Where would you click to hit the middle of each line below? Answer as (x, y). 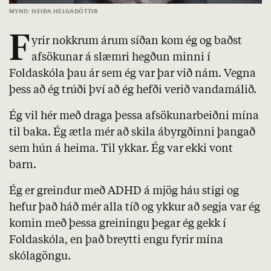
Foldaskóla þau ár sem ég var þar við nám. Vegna (132, 74)
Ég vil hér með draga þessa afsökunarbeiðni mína (134, 116)
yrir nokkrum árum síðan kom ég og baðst (136, 41)
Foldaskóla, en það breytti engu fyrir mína (116, 240)
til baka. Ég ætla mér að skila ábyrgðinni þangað (132, 133)
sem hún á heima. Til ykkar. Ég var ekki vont (121, 149)
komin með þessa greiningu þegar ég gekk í (118, 224)
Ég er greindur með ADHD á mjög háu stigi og (124, 191)
